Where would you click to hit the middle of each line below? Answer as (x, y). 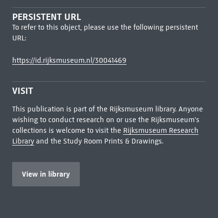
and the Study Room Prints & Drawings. (99, 141)
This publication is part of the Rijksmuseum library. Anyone (107, 109)
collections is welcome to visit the (67, 130)
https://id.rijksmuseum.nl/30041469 (69, 60)
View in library (46, 174)
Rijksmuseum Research (161, 130)
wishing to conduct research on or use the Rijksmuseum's (106, 120)
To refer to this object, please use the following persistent (105, 27)
